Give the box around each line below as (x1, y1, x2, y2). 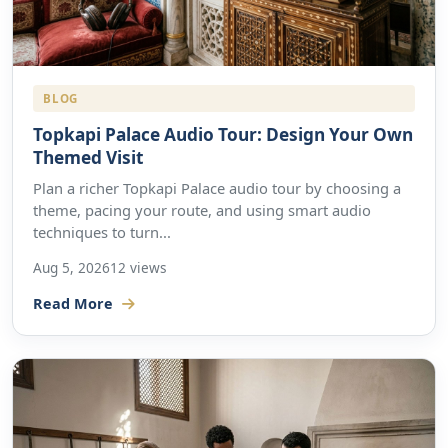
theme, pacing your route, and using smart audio (33, 199, 371, 220)
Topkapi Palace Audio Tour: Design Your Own (33, 122, 413, 146)
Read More (33, 293, 117, 313)
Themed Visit (33, 145, 144, 169)
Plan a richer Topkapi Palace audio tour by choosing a (33, 177, 401, 198)
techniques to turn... (33, 221, 171, 242)
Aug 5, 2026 (33, 257, 110, 277)
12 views (110, 257, 167, 277)
